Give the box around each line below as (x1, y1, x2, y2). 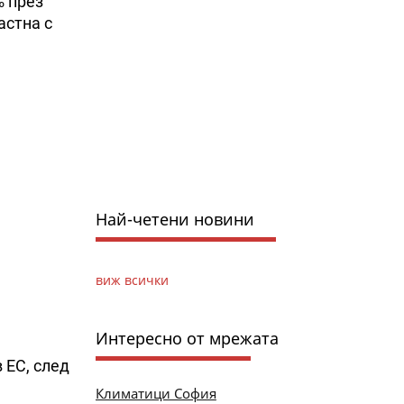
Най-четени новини (95, 207, 254, 230)
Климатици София (95, 383, 216, 402)
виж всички (95, 271, 169, 289)
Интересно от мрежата (95, 326, 279, 349)
